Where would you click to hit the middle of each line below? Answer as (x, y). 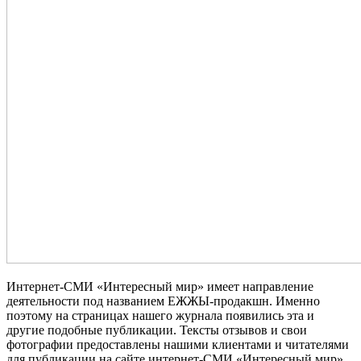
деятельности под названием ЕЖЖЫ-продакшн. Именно (163, 301)
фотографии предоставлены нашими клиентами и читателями (178, 344)
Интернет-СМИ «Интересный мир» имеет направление (160, 286)
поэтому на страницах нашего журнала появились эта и (160, 315)
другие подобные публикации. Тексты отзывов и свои (157, 330)
